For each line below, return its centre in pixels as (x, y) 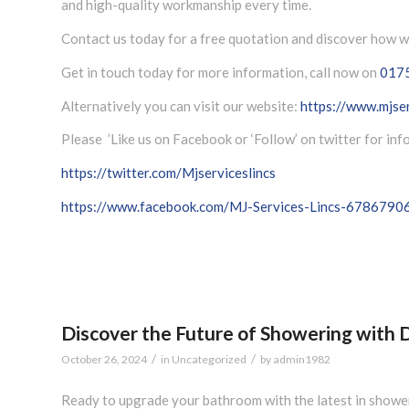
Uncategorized (209, 359)
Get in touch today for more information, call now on (220, 72)
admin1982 (302, 359)
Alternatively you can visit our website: (181, 105)
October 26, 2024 (104, 359)
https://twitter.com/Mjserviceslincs (168, 173)
